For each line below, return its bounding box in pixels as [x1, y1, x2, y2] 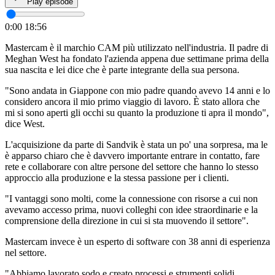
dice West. [5, 118, 45, 129]
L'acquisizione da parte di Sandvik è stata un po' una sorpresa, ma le [5, 139, 268, 150]
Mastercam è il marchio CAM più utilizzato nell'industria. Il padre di [5, 42, 268, 53]
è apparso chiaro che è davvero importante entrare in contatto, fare [5, 150, 260, 161]
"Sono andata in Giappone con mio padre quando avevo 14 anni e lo [5, 85, 270, 96]
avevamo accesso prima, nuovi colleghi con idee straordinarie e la [5, 204, 258, 215]
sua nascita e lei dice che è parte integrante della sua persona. [5, 64, 239, 75]
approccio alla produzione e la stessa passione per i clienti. [5, 172, 229, 183]
